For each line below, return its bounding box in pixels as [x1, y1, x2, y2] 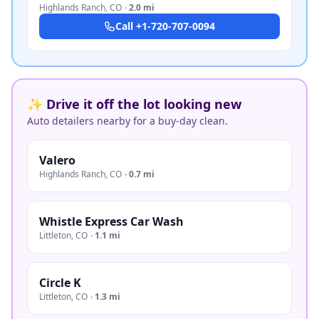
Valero [39, 152, 75, 168]
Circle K [39, 275, 81, 291]
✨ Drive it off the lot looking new [27, 95, 241, 113]
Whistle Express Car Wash [39, 214, 184, 229]
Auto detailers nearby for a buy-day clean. [27, 114, 228, 127]
